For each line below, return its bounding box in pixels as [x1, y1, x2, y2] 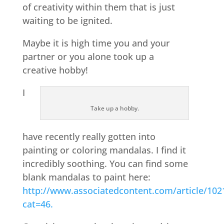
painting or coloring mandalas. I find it [22, 143, 186, 156]
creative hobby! [22, 63, 88, 76]
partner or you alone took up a [22, 50, 154, 62]
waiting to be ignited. [22, 14, 112, 26]
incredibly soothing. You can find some [22, 157, 188, 169]
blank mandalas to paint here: [22, 170, 150, 183]
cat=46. [22, 197, 53, 210]
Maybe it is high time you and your [22, 36, 170, 49]
